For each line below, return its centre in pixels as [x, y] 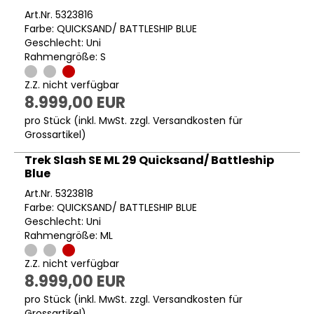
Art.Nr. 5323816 [59, 14]
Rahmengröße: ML [69, 236]
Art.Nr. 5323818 [59, 194]
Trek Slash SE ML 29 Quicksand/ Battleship [149, 161]
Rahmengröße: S [65, 56]
